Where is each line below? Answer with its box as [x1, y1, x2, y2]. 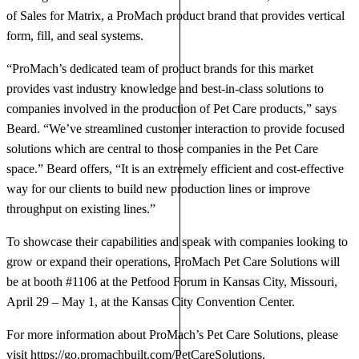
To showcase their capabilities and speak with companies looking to [6, 235, 348, 249]
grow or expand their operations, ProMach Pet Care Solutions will [6, 255, 340, 269]
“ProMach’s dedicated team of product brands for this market [6, 62, 313, 76]
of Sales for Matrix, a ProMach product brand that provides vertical [6, 9, 345, 23]
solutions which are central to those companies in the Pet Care [6, 142, 318, 156]
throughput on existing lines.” [6, 202, 155, 216]
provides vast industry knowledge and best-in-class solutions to [6, 82, 324, 96]
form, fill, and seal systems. [6, 29, 143, 43]
